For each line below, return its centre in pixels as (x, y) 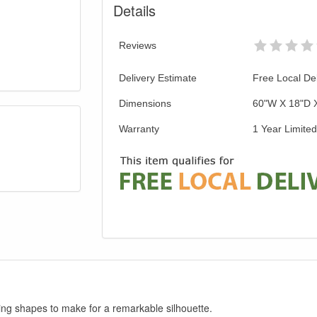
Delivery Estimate (158, 78)
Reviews (138, 46)
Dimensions (145, 104)
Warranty (139, 129)
